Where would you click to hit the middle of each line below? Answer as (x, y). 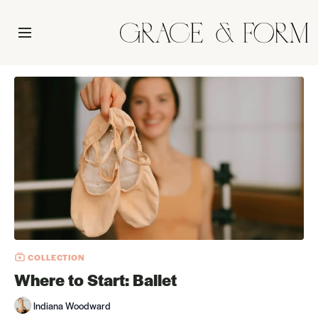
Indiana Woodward (72, 305)
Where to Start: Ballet (95, 280)
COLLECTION (55, 257)
